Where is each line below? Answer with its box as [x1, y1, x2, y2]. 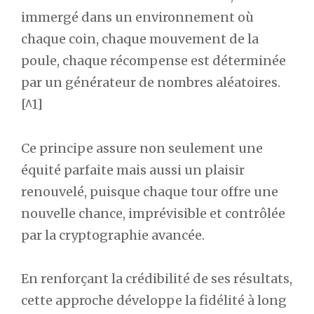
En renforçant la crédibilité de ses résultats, [21, 271, 292, 287]
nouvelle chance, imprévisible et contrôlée [21, 205, 285, 221]
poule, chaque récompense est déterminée [21, 53, 286, 69]
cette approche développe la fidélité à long [21, 292, 287, 309]
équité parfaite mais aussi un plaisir [21, 161, 245, 178]
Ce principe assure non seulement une [21, 139, 263, 156]
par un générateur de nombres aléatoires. [21, 74, 280, 91]
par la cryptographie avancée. [21, 226, 205, 243]
